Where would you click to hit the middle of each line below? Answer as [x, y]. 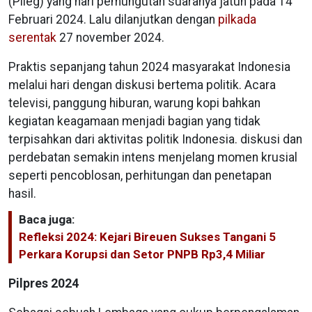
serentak [32, 38]
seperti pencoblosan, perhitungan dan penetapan [140, 176]
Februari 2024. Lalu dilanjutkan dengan [113, 20]
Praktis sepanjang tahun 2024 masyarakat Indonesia [149, 67]
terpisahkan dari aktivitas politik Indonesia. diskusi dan [155, 140]
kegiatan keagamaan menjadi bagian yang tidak [134, 122]
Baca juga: [47, 220]
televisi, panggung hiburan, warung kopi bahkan [134, 103]
